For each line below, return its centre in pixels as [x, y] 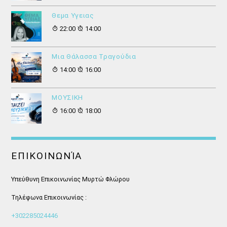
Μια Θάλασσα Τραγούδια [94, 56]
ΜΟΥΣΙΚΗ [68, 97]
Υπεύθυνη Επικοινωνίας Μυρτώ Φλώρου [71, 179]
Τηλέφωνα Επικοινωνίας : [49, 197]
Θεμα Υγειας [73, 15]
